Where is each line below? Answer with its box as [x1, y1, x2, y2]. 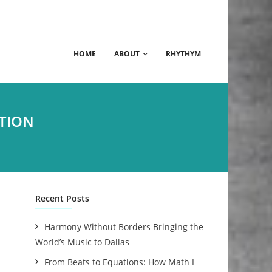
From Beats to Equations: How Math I [44, 256, 195, 268]
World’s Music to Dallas [35, 236, 130, 248]
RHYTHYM [166, 49, 201, 59]
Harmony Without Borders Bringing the [44, 221, 204, 233]
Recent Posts [35, 192, 90, 204]
